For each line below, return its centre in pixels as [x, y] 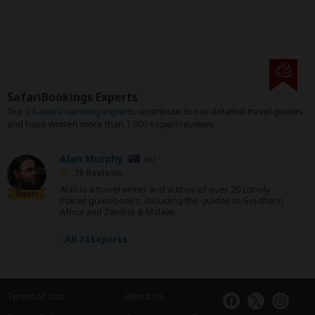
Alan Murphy [91, 159]
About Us [144, 296]
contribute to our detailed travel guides [219, 111]
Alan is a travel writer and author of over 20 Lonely [165, 189]
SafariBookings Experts [72, 97]
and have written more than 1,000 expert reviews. [111, 124]
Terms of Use [36, 296]
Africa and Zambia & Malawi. [118, 212]
